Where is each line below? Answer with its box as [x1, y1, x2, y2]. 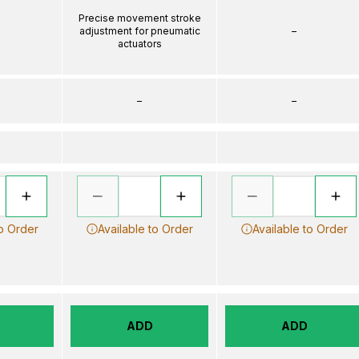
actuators [117, 37, 162, 50]
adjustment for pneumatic [79, 24, 200, 37]
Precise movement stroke [78, 11, 201, 24]
